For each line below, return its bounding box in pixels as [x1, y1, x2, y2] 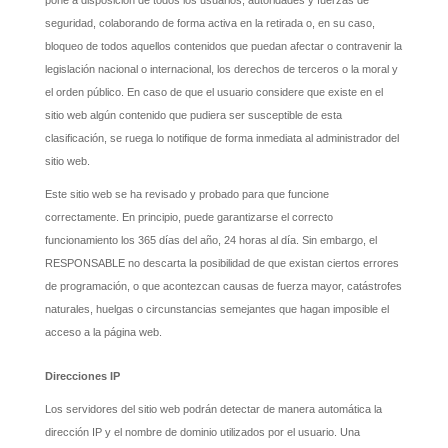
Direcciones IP [44, 369, 120, 382]
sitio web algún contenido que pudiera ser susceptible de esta [44, 108, 342, 121]
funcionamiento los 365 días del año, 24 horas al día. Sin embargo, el [44, 234, 377, 247]
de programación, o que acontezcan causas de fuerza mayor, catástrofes [44, 280, 402, 293]
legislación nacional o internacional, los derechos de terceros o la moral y [44, 62, 398, 75]
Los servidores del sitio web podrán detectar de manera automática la [44, 403, 382, 416]
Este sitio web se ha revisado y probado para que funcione [44, 188, 329, 201]
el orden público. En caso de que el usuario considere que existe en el [44, 85, 383, 98]
